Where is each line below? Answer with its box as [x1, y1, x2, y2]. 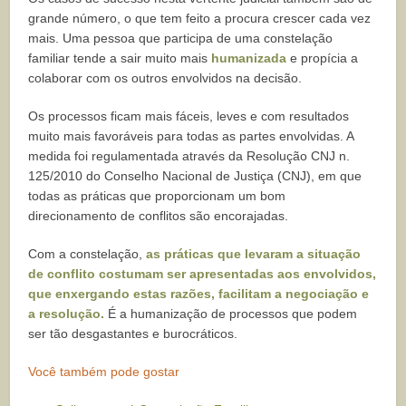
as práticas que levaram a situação [146, 246, 362, 261]
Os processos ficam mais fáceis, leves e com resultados [28, 108, 350, 123]
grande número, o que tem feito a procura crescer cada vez [28, 10, 372, 25]
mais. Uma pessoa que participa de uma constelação [28, 30, 333, 45]
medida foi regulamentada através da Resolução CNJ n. [28, 148, 351, 163]
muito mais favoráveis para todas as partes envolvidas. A [28, 128, 354, 143]
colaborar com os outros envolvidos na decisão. [28, 70, 303, 85]
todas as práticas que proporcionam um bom [28, 188, 286, 203]
